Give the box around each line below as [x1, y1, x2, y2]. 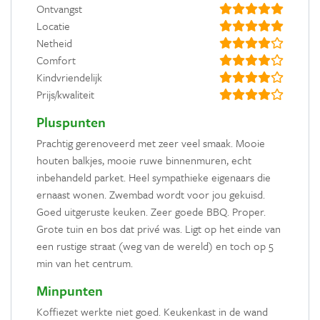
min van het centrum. [36, 254, 133, 271]
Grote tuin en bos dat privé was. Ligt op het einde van [36, 220, 281, 236]
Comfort [36, 51, 76, 68]
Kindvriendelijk [36, 69, 102, 85]
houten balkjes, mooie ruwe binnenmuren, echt [36, 151, 251, 168]
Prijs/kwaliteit [36, 86, 94, 102]
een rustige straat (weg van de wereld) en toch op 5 [36, 237, 274, 254]
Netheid [36, 34, 72, 51]
